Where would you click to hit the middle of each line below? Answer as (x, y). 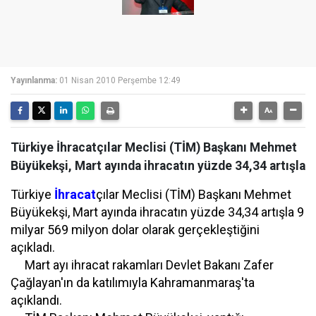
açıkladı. (33, 247)
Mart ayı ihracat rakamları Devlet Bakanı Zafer (142, 265)
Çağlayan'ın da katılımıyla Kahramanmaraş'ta (133, 282)
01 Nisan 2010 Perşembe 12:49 (120, 80)
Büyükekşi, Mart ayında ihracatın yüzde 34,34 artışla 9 (157, 212)
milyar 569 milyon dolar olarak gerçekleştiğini (135, 230)
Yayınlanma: (34, 80)
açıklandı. (36, 300)
